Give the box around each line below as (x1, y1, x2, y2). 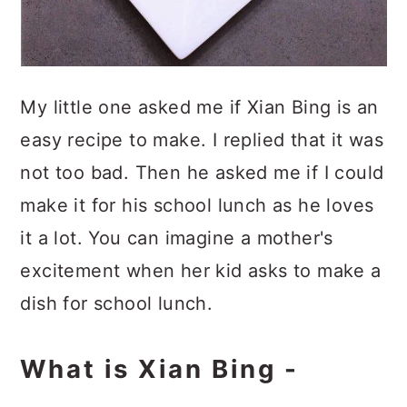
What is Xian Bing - (20, 353, 300, 384)
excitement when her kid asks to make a (20, 260, 382, 282)
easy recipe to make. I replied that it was (20, 129, 384, 151)
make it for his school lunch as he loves (20, 194, 374, 216)
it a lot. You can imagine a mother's (20, 227, 333, 249)
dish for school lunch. (20, 293, 213, 314)
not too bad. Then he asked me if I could (20, 162, 384, 184)
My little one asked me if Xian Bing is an (20, 96, 379, 118)
